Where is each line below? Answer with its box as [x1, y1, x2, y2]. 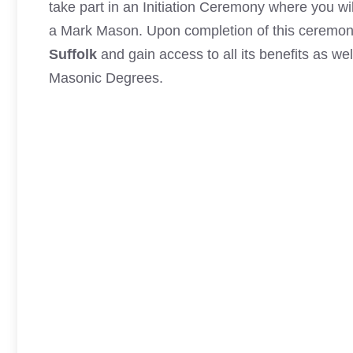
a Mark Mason [49, 23, 139, 39]
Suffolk [49, 46, 97, 62]
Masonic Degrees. [49, 70, 163, 86]
